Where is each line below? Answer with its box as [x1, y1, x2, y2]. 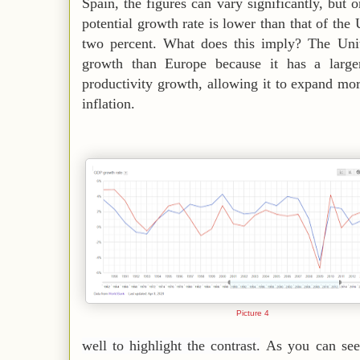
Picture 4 [236, 309, 270, 317]
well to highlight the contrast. [82, 337, 261, 354]
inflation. [82, 96, 139, 112]
